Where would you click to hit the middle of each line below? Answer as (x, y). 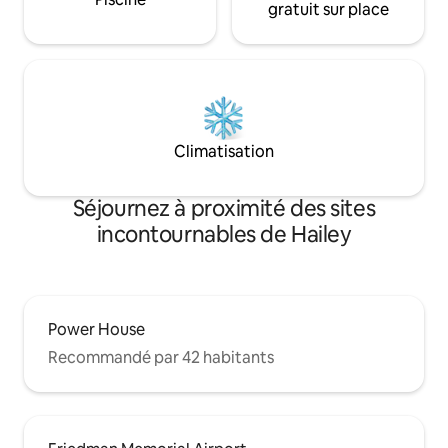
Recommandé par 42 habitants (161, 358)
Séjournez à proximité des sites (224, 209)
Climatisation (224, 152)
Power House (96, 330)
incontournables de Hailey (224, 235)
